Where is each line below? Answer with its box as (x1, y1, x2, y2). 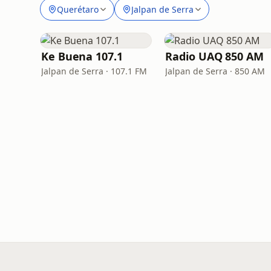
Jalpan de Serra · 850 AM (165, 65, 266, 77)
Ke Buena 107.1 (41, 49, 123, 64)
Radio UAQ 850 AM (165, 49, 264, 64)
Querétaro (57, 3, 99, 15)
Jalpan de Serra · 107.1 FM (41, 65, 147, 77)
